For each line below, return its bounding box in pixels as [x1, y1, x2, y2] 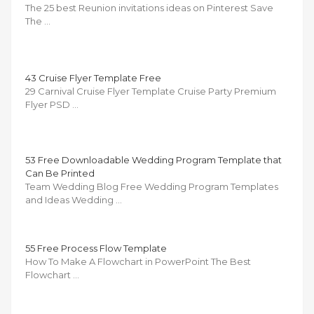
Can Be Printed [25, 168, 95, 179]
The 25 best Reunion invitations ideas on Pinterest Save [25, 2, 273, 14]
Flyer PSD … [25, 99, 78, 111]
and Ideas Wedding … [25, 194, 122, 206]
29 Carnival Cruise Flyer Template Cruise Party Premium [25, 86, 276, 97]
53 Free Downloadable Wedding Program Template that [25, 154, 282, 166]
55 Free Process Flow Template [25, 243, 167, 254]
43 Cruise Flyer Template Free [25, 72, 161, 84]
